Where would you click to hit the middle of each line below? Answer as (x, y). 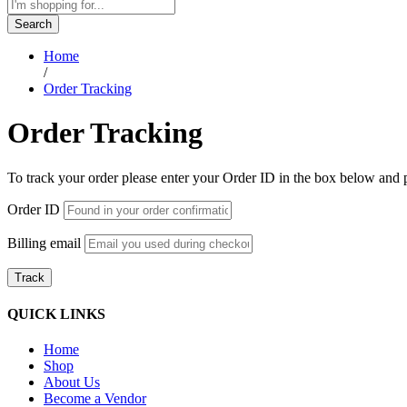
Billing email (44, 243)
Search (33, 24)
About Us (72, 382)
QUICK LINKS (56, 313)
